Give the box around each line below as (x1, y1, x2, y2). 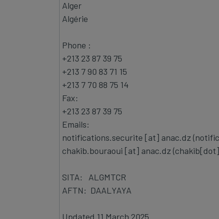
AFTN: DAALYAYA (62, 184, 131, 196)
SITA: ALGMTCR (62, 171, 126, 182)
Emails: (62, 118, 89, 130)
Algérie (62, 13, 88, 24)
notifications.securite (62, 131, 143, 143)
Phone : (62, 39, 91, 50)
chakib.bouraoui (62, 145, 123, 156)
